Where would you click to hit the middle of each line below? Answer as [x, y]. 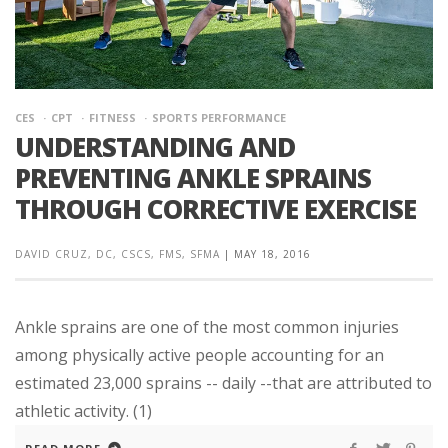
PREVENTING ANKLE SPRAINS [193, 177]
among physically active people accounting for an [199, 354]
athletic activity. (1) [83, 410]
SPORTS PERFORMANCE [219, 117]
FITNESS [112, 117]
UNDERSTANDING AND [155, 146]
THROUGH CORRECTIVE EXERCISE [215, 208]
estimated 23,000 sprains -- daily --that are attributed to [223, 382]
